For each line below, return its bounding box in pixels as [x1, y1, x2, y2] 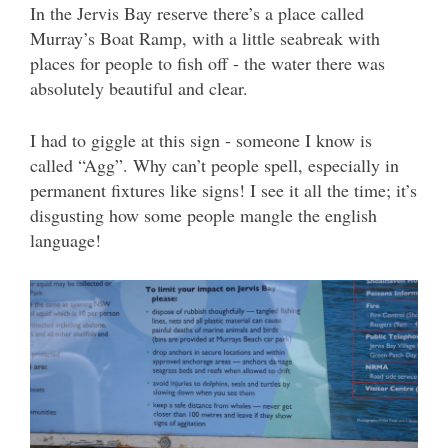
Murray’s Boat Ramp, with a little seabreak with [30, 26, 380, 50]
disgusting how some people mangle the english [30, 203, 377, 227]
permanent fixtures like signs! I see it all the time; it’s [30, 178, 417, 202]
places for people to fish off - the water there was [30, 51, 385, 75]
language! [30, 228, 101, 252]
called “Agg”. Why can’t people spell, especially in [30, 153, 399, 177]
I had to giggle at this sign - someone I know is [30, 128, 372, 152]
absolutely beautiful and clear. [30, 76, 248, 100]
